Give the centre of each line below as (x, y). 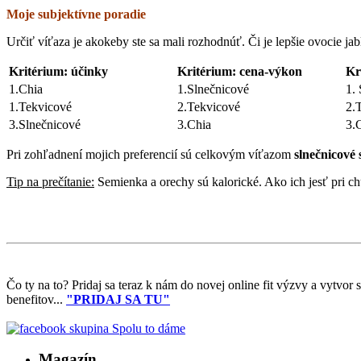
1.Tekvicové (40, 106)
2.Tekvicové (209, 106)
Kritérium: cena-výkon (240, 71)
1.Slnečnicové (213, 89)
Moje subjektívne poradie (76, 14)
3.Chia (194, 124)
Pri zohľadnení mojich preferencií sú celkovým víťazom (149, 154)
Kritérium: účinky (58, 71)
